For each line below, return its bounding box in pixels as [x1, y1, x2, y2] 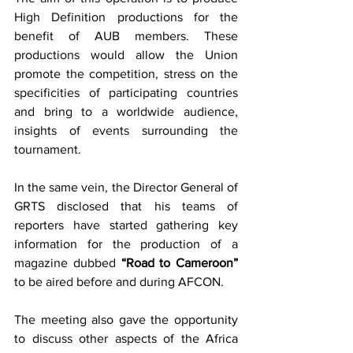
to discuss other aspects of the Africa [14, 332, 238, 346]
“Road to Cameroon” [121, 256, 238, 270]
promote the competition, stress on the [14, 67, 238, 81]
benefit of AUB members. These [14, 29, 238, 43]
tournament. [14, 143, 81, 157]
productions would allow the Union [14, 48, 238, 62]
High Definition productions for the [14, 10, 238, 24]
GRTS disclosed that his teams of [14, 199, 238, 214]
